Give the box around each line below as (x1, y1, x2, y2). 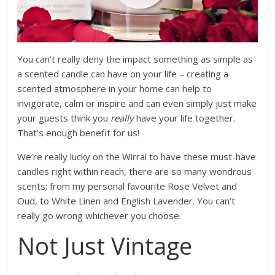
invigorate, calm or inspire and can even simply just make (17, 97, 257, 110)
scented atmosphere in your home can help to (17, 82, 212, 95)
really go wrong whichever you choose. (17, 209, 182, 222)
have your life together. (134, 112, 236, 125)
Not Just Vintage (17, 230, 193, 262)
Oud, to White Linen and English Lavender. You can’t (17, 195, 236, 207)
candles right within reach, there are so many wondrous (17, 165, 252, 178)
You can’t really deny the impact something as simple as (17, 53, 254, 66)
